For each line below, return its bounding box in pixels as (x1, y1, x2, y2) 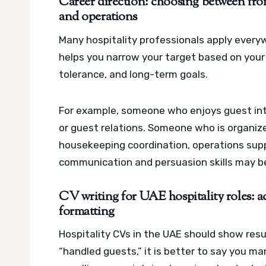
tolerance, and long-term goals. (59, 68, 208, 80)
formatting (59, 202, 115, 221)
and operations (59, 8, 138, 27)
